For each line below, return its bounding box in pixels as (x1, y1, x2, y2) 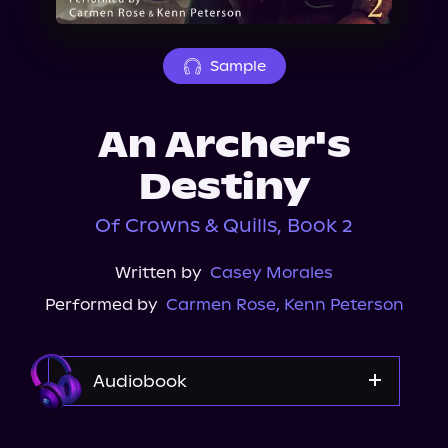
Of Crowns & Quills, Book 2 (95, 214, 353, 237)
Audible (193, 427, 255, 446)
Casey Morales (210, 263, 333, 282)
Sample (209, 57, 266, 75)
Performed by (44, 295, 158, 314)
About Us (30, 3, 116, 23)
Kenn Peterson (283, 295, 404, 314)
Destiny (138, 165, 310, 209)
